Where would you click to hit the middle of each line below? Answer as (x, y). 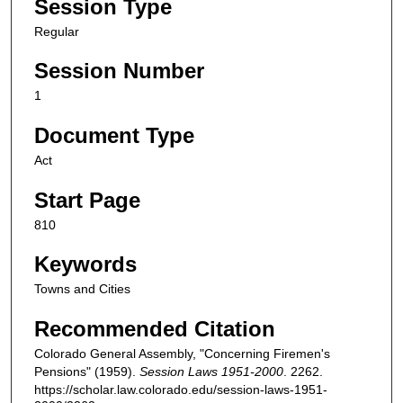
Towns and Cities (82, 289)
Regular (57, 31)
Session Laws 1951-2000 (211, 372)
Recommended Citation (155, 329)
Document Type (114, 136)
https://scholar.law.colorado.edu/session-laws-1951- (181, 390)
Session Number (119, 71)
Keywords (85, 264)
